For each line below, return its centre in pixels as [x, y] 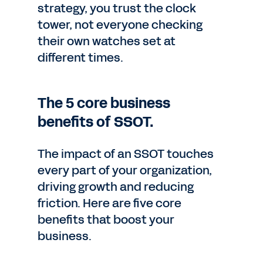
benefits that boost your [106, 220]
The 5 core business [104, 103]
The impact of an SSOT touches [126, 154]
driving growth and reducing [116, 187]
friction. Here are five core [109, 203]
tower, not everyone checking [120, 25]
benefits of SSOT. [96, 122]
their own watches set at [107, 41]
